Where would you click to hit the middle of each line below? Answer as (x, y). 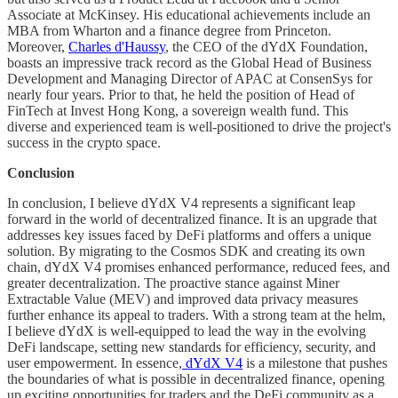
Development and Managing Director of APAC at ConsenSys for (190, 78)
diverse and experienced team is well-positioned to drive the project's (199, 126)
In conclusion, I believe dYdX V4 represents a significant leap (181, 203)
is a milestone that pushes (315, 362)
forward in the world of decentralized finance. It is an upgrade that (192, 219)
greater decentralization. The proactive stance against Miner (173, 283)
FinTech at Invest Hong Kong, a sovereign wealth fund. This (178, 110)
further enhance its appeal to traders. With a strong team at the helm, (196, 314)
